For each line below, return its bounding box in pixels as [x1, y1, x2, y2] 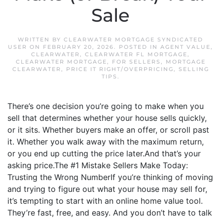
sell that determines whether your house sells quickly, [7, 113, 207, 123]
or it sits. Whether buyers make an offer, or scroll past [7, 125, 209, 135]
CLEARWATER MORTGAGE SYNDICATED [64, 36, 203, 43]
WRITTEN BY [18, 36, 64, 43]
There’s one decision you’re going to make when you [7, 101, 204, 111]
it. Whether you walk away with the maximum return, [7, 137, 204, 147]
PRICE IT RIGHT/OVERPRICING [66, 66, 174, 73]
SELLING [178, 66, 209, 73]
